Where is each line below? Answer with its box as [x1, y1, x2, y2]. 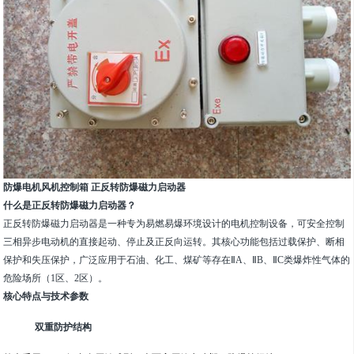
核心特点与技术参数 [3, 291, 89, 303]
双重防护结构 [35, 322, 92, 333]
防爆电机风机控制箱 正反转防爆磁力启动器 [3, 182, 186, 194]
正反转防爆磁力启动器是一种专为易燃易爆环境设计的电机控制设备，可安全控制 [3, 218, 345, 230]
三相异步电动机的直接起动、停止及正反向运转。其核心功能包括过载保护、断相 [3, 236, 345, 248]
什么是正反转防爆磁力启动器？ [3, 200, 137, 212]
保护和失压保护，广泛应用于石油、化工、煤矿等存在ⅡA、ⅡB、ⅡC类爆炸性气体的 [3, 254, 351, 266]
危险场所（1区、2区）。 [3, 273, 108, 284]
